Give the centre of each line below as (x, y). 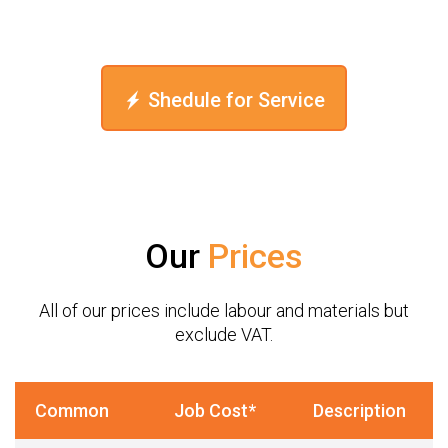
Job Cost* (215, 411)
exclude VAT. (224, 335)
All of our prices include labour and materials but (224, 311)
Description (359, 411)
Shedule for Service (236, 99)
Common (72, 411)
